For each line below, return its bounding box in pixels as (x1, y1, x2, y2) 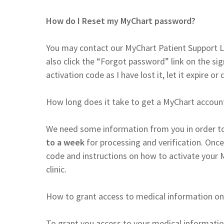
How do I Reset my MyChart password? (46, 14, 195, 26)
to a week (46, 136, 86, 148)
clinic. (46, 163, 66, 175)
